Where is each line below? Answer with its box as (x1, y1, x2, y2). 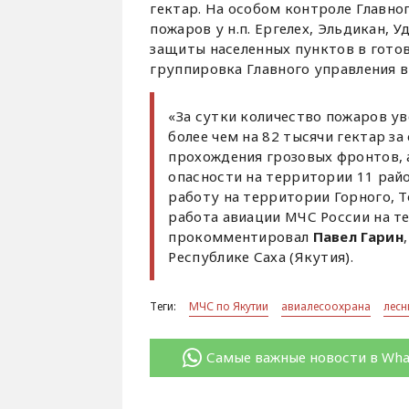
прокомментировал (168, 226, 313, 246)
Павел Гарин (312, 226, 404, 246)
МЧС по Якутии (189, 298, 269, 314)
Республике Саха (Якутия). (168, 246, 353, 266)
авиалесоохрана (281, 298, 372, 314)
